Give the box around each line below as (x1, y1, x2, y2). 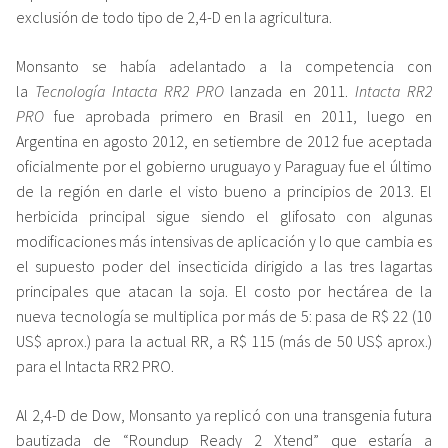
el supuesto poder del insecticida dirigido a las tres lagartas (16, 255, 432, 276)
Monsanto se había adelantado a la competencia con (16, 55, 432, 76)
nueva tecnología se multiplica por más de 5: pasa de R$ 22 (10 (16, 305, 432, 326)
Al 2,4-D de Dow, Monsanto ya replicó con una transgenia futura (16, 404, 432, 425)
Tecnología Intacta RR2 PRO (34, 80, 224, 101)
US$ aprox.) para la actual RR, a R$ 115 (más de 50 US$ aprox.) (16, 330, 432, 351)
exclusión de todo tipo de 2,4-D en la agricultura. (16, 6, 332, 27)
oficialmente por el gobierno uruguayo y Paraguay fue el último (16, 155, 432, 176)
